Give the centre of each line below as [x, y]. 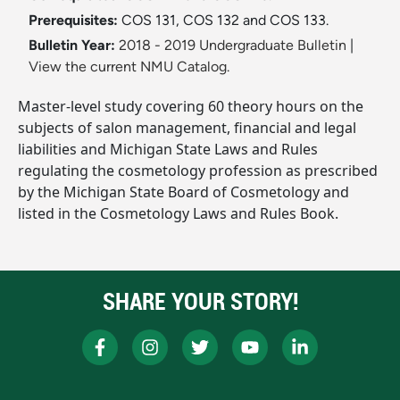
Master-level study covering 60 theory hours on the [191, 107]
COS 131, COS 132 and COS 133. [225, 21]
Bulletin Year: [72, 46]
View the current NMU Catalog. [129, 67]
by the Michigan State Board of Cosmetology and [183, 192]
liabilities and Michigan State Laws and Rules [168, 150]
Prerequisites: [75, 21]
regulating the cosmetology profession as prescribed [198, 171]
